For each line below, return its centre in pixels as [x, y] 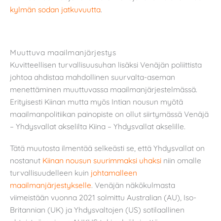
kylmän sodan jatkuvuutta [55, 10]
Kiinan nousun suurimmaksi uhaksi [102, 161]
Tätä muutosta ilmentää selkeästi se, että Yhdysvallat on [107, 148]
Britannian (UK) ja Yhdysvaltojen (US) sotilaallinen [97, 210]
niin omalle [181, 161]
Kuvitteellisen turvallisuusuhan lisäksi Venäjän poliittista [106, 65]
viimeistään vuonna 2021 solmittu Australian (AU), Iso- [103, 198]
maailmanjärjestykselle [51, 185]
